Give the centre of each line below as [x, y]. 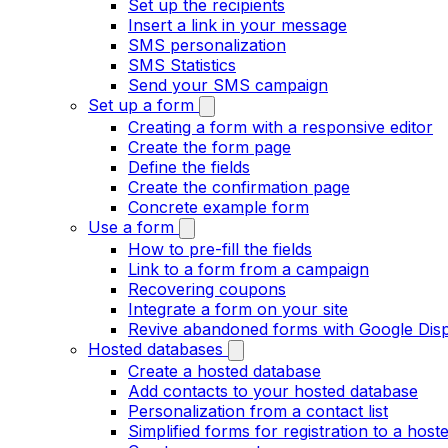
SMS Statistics [182, 65]
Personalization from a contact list [258, 411]
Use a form [131, 227]
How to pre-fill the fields [220, 249]
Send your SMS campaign [228, 85]
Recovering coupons [207, 289]
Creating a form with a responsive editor [280, 127]
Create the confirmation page [239, 187]
